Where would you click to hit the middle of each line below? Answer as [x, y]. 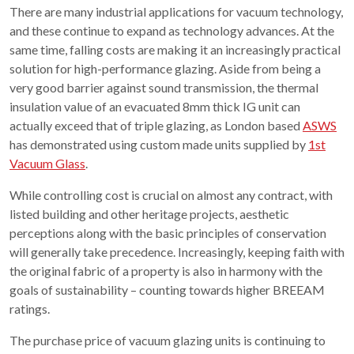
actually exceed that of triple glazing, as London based [156, 126]
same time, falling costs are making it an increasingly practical [175, 50]
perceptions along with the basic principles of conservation [168, 233]
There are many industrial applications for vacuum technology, [176, 12]
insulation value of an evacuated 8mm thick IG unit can [155, 107]
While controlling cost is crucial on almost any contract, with [171, 195]
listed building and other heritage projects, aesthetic [149, 214]
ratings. [30, 309]
